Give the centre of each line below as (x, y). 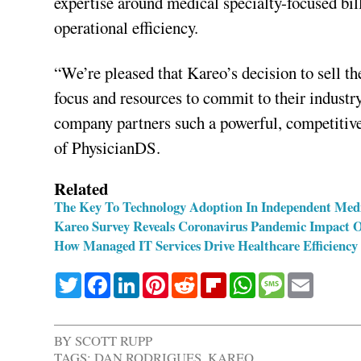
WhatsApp (291, 279)
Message (313, 279)
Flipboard (259, 279)
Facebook (142, 279)
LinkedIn (170, 279)
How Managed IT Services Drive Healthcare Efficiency (206, 246)
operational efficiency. (127, 27)
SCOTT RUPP (114, 341)
